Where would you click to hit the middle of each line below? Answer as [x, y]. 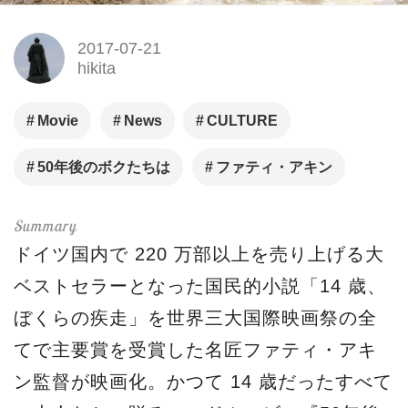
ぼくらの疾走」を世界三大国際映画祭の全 [195, 318]
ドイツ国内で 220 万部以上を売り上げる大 [199, 255]
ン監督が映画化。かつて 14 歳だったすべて [203, 382]
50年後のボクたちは [104, 168]
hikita [96, 68]
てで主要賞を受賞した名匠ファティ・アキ [195, 350]
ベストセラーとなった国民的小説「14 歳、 [200, 286]
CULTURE [243, 121]
